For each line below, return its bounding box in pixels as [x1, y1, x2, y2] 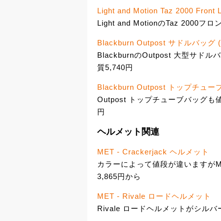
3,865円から [97, 172, 141, 181]
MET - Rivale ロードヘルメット [97, 192, 211, 201]
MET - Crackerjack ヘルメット [97, 147, 209, 156]
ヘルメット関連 [97, 126, 159, 137]
